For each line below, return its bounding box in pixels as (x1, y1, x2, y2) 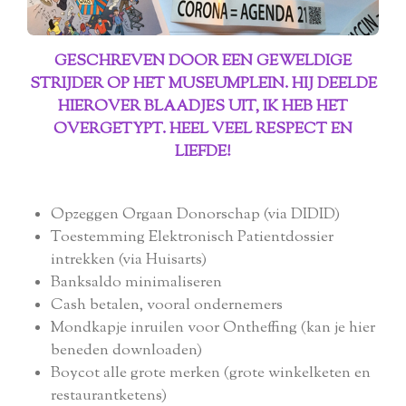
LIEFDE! (175, 141, 231, 164)
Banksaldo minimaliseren (50, 272, 222, 295)
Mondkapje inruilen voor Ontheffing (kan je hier (50, 317, 375, 340)
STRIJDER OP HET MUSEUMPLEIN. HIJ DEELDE (29, 73, 377, 96)
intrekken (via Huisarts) (50, 249, 207, 272)
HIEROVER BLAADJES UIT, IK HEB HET (58, 96, 348, 119)
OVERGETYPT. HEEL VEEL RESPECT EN (53, 119, 353, 141)
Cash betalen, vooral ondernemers (50, 295, 283, 317)
